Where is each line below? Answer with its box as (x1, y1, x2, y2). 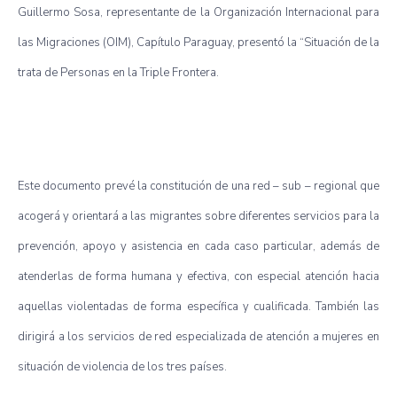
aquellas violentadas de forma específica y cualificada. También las (18, 298, 379, 315)
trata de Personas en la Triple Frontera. (18, 64, 219, 81)
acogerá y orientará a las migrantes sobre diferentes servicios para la (18, 207, 379, 224)
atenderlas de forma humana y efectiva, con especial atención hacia (18, 268, 379, 284)
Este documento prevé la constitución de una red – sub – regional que (18, 177, 379, 194)
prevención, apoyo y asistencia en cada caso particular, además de (18, 237, 379, 254)
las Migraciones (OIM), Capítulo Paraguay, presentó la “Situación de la (18, 34, 379, 51)
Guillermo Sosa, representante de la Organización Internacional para (18, 4, 379, 20)
